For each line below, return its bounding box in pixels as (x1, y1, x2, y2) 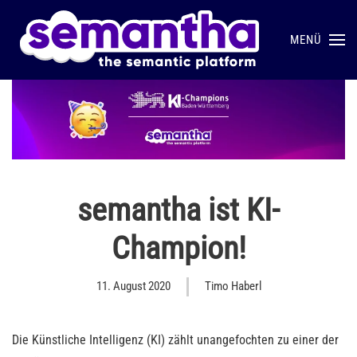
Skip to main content (36, 37, 130, 52)
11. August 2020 (96, 279, 171, 294)
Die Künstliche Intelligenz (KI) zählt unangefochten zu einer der (12, 332, 339, 348)
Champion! (111, 229, 246, 268)
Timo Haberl (204, 279, 261, 294)
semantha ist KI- (77, 191, 280, 229)
